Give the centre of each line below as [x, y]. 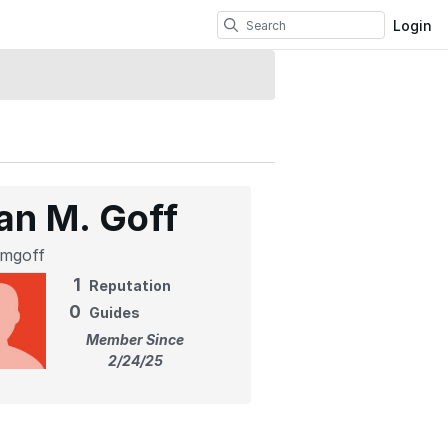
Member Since [135, 340]
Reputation [130, 286]
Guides [114, 313]
